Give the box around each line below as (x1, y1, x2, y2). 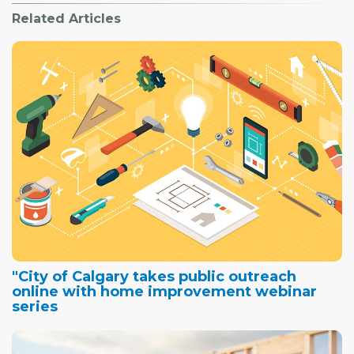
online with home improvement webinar (12, 282, 317, 300)
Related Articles (12, 11, 121, 27)
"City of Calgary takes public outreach (12, 267, 296, 285)
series (12, 297, 58, 315)
